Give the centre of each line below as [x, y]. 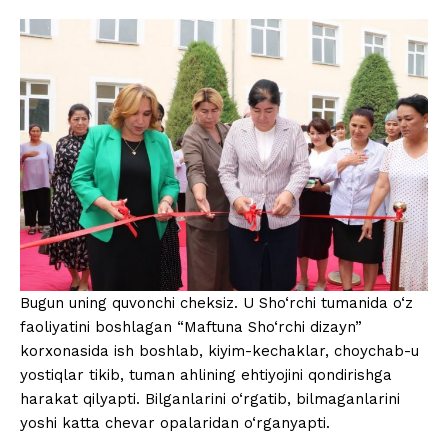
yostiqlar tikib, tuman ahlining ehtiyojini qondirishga [206, 375]
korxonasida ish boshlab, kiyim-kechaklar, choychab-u [219, 351]
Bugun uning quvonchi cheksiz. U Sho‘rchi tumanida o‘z [216, 303]
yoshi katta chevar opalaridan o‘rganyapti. [175, 423]
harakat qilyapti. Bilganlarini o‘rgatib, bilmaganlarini [210, 399]
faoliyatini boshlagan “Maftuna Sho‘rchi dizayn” [191, 327]
